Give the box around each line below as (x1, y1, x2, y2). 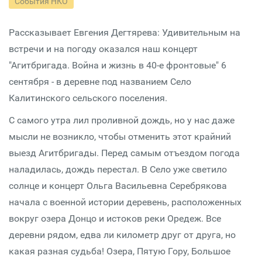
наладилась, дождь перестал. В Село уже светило (9, 164, 227, 175)
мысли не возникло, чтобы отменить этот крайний (9, 131, 231, 142)
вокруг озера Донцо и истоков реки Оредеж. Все (9, 213, 221, 224)
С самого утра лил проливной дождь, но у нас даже (9, 115, 235, 126)
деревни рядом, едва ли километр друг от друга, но (9, 229, 236, 240)
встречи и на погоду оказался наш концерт (9, 43, 198, 54)
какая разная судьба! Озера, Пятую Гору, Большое (9, 246, 230, 257)
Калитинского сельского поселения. (9, 92, 167, 104)
